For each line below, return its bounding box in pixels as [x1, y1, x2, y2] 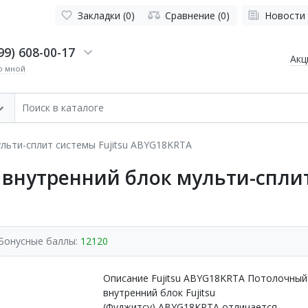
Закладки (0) [78, 8, 135, 22]
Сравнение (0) [164, 8, 230, 22]
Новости [265, 8, 305, 22]
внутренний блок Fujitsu [103, 285, 215, 299]
